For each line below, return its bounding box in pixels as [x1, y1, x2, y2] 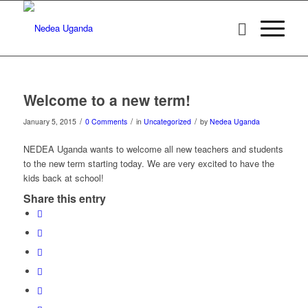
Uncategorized [143, 116, 191, 126]
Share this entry [23, 190, 106, 207]
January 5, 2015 [23, 116, 76, 126]
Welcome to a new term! [23, 89, 190, 110]
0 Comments [85, 116, 127, 126]
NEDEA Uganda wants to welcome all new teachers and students [23, 142, 283, 156]
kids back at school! [23, 171, 104, 185]
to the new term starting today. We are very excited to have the [23, 157, 274, 170]
